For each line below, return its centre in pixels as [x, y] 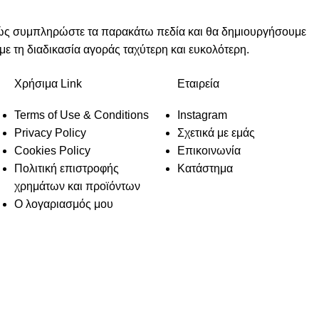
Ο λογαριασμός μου [64, 204]
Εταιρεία [198, 84]
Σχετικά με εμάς [216, 133]
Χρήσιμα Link [48, 84]
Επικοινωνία [209, 151]
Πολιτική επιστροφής [67, 168]
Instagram [202, 115]
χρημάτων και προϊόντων [77, 186]
